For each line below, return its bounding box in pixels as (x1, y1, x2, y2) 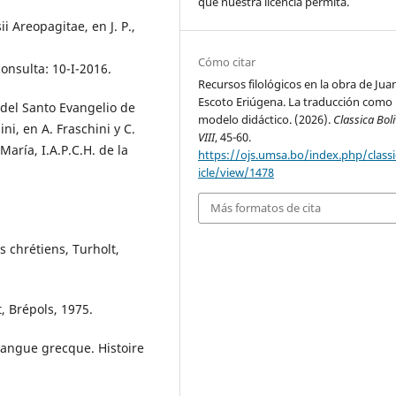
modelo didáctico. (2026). (198, 111, 334, 128)
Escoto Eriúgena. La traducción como (198, 94, 393, 110)
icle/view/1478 (198, 164, 275, 181)
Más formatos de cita (210, 200, 322, 217)
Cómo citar (198, 54, 256, 71)
